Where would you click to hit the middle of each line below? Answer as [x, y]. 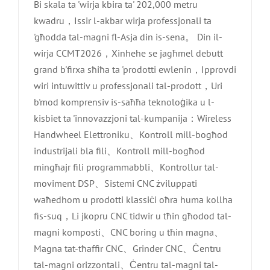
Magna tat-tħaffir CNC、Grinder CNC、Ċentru [127, 249]
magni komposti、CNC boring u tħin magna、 [129, 232]
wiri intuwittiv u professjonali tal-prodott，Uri [128, 86]
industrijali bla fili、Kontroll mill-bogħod [119, 151]
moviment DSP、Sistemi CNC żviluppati [115, 184]
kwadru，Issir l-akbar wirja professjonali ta [123, 21]
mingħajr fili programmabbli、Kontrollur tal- [126, 167]
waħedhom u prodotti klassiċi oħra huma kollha [133, 200]
